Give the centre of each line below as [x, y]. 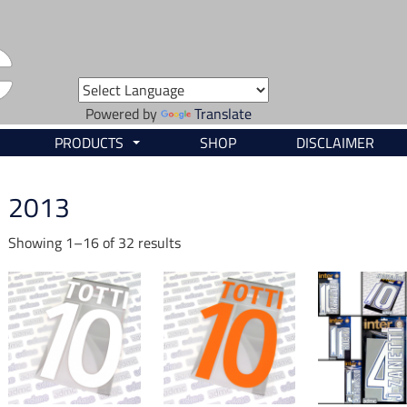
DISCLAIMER [335, 143]
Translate [223, 114]
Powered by [119, 114]
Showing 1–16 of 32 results [94, 243]
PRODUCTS [91, 143]
